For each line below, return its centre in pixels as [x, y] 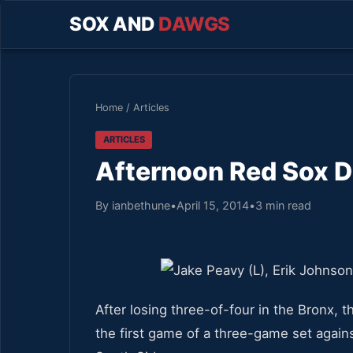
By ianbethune [133, 205]
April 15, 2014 [213, 205]
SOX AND [114, 24]
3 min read [283, 205]
